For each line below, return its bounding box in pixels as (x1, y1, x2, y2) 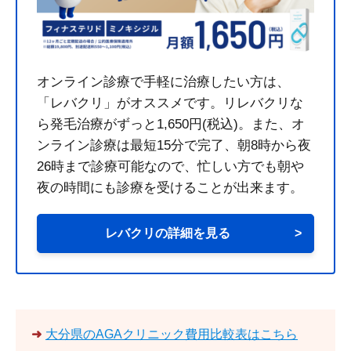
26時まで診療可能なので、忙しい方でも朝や (37, 159, 304, 175)
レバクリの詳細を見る (105, 226, 230, 241)
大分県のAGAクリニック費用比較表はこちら (45, 327, 298, 342)
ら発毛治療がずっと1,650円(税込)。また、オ (37, 117, 305, 132)
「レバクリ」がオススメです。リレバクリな (37, 96, 303, 111)
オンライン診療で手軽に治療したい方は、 (37, 74, 290, 90)
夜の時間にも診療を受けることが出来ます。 (37, 180, 303, 196)
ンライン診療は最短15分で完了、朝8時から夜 (37, 138, 311, 154)
